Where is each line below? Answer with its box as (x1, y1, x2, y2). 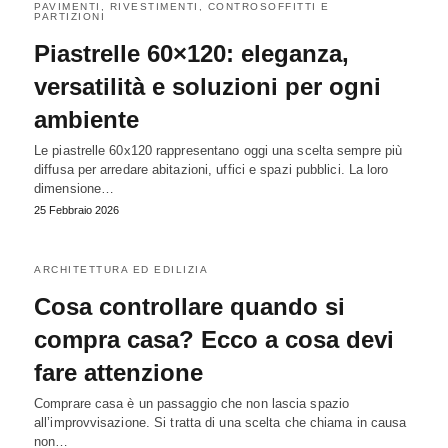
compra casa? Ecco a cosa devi (34, 325, 394, 353)
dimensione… (34, 180, 115, 196)
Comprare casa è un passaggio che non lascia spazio (34, 395, 350, 411)
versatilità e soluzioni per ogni (34, 72, 381, 100)
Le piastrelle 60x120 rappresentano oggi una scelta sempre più (34, 142, 403, 158)
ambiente (34, 105, 139, 133)
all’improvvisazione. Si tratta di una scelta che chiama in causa (34, 414, 407, 430)
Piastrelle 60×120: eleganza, (34, 39, 349, 67)
